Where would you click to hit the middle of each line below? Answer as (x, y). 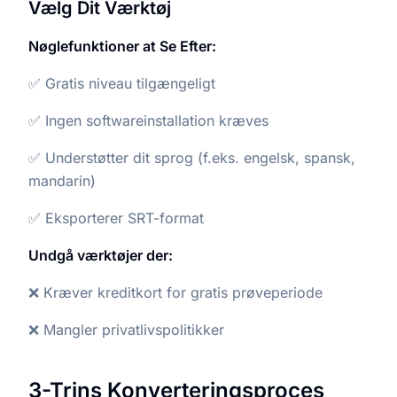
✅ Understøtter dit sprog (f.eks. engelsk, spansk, (192, 158)
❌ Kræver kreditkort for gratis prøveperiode (175, 292)
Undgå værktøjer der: (101, 255)
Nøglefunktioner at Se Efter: (122, 46)
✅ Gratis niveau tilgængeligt (122, 83)
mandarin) (62, 181)
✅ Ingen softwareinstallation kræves (148, 121)
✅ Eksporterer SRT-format (116, 218)
